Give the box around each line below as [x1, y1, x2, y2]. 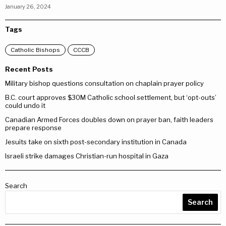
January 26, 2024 [5, 3, 51, 10]
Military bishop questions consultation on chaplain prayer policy [5, 79, 204, 87]
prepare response [5, 124, 62, 132]
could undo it [5, 101, 45, 109]
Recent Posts [5, 65, 53, 73]
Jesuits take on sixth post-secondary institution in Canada [5, 138, 187, 146]
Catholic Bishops [11, 46, 60, 53]
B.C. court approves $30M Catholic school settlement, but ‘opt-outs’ [5, 93, 216, 101]
